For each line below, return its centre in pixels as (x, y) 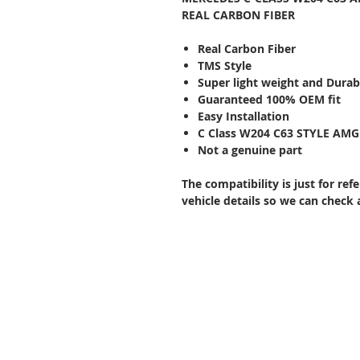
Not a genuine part (250, 150)
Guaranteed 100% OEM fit (269, 99)
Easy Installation (243, 116)
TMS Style (225, 65)
